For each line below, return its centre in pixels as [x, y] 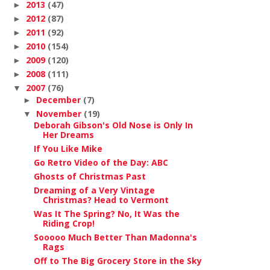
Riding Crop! [68, 223]
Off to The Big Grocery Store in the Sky [118, 261]
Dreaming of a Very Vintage [94, 190]
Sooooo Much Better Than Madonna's [115, 237]
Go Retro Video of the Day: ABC [101, 162]
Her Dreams [68, 135]
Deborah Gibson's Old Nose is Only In [113, 125]
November [60, 113]
